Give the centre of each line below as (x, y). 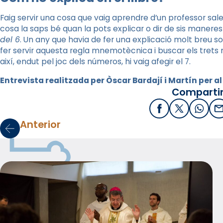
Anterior (40, 124)
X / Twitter (200, 111)
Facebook (179, 111)
